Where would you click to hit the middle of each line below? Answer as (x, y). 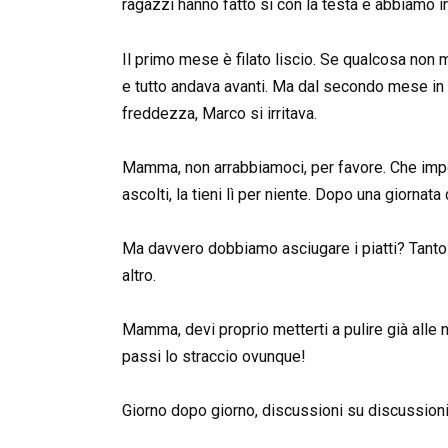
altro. (139, 276)
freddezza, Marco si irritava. (219, 113)
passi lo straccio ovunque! (214, 357)
